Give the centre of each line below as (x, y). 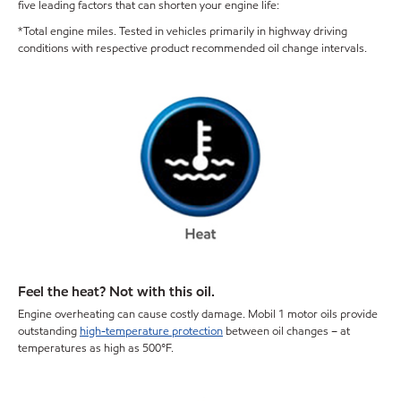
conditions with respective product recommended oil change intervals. (192, 48)
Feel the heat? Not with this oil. (116, 292)
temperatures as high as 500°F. (96, 348)
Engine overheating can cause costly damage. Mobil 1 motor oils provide (198, 314)
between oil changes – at (286, 331)
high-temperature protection (151, 331)
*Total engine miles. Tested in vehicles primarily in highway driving (183, 31)
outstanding (49, 331)
